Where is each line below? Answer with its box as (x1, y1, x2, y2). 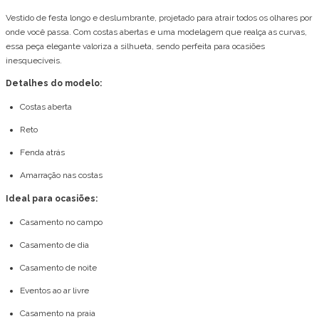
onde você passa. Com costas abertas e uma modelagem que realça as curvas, (6, 27, 307, 38)
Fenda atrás (20, 147, 67, 158)
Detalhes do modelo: (6, 78, 102, 89)
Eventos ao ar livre (20, 286, 89, 296)
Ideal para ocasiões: (6, 194, 98, 204)
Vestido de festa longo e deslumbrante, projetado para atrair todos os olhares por (6, 13, 312, 23)
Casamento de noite (20, 263, 97, 273)
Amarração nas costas (20, 170, 103, 181)
